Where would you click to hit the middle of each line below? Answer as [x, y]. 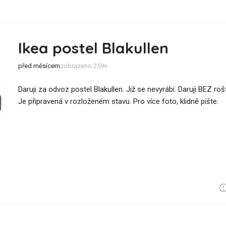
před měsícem [39, 66]
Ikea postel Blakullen [93, 48]
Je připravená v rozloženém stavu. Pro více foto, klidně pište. [118, 101]
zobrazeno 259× [84, 66]
